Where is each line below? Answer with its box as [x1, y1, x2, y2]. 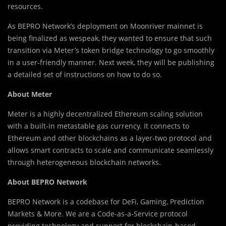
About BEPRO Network [8, 177, 87, 187]
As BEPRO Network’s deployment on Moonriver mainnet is [8, 21, 203, 31]
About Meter [8, 89, 52, 99]
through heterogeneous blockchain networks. [8, 157, 161, 167]
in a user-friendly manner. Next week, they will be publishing [8, 57, 214, 67]
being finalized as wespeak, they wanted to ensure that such [8, 33, 212, 43]
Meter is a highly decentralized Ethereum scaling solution [8, 108, 203, 119]
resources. [8, 1, 43, 11]
